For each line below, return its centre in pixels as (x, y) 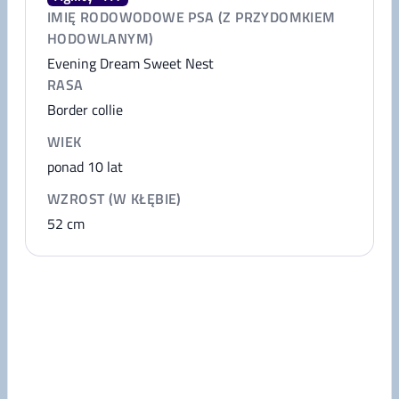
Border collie (85, 110)
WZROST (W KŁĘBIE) (114, 199)
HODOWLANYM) (101, 38)
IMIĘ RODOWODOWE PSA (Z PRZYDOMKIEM (191, 17)
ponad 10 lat (85, 167)
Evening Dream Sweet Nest (130, 63)
